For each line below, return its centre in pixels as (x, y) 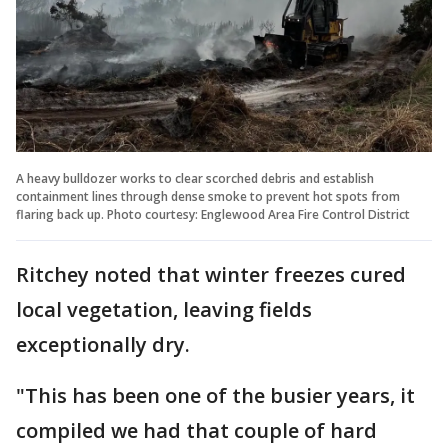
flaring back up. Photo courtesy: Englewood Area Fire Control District (213, 214)
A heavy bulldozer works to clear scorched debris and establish (195, 178)
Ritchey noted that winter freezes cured (211, 274)
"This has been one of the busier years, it (215, 395)
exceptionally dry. (103, 344)
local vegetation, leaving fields (164, 309)
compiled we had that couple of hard (196, 430)
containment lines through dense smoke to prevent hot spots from (208, 196)
